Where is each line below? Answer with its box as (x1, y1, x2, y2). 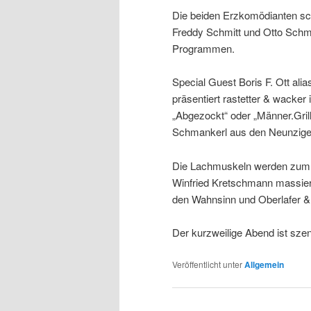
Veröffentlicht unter (172, 258, 242, 270)
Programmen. (172, 41, 235, 56)
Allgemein (244, 258, 284, 271)
